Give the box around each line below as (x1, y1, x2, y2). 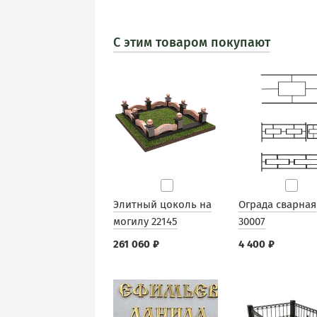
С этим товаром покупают (113, 35, 270, 50)
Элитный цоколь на (113, 198, 212, 211)
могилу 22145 (113, 215, 178, 228)
